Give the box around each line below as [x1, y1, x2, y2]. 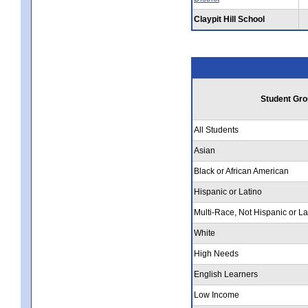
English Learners [194, 269, 258, 279]
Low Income [194, 289, 239, 300]
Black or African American [194, 166, 289, 176]
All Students [194, 124, 239, 135]
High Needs [194, 248, 239, 258]
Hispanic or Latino [194, 186, 262, 197]
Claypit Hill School [194, 14, 265, 24]
